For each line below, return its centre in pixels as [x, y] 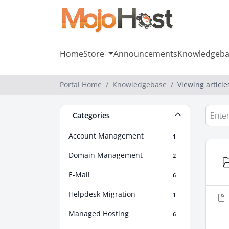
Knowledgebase [140, 85]
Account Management [106, 136]
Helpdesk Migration [102, 194]
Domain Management [106, 155]
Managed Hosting [99, 213]
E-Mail [79, 175]
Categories [89, 115]
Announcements [145, 54]
